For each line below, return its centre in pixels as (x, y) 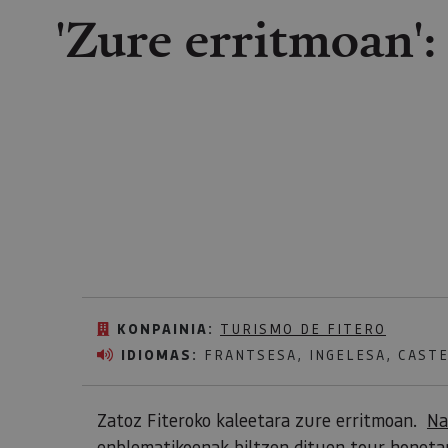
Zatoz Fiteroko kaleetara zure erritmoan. (262, 420)
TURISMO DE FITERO (303, 328)
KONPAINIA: (165, 329)
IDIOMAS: (159, 355)
